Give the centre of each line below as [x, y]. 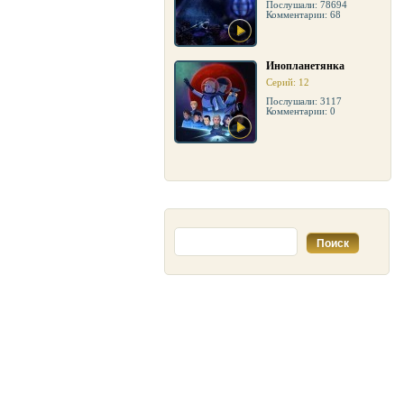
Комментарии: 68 [303, 14]
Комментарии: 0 [301, 111]
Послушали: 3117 [304, 101]
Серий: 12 [288, 82]
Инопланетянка [305, 66]
